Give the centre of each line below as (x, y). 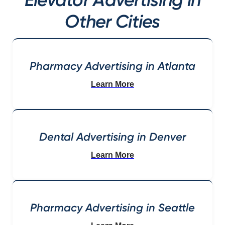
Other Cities (113, 21)
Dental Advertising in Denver (113, 137)
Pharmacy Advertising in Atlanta (113, 66)
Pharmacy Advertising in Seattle (113, 207)
